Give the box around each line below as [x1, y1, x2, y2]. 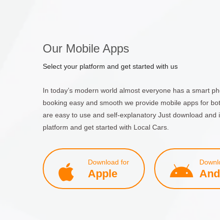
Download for [88, 158, 129, 166]
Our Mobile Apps [43, 41, 129, 55]
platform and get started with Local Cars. [43, 123, 169, 131]
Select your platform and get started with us [43, 62, 178, 70]
